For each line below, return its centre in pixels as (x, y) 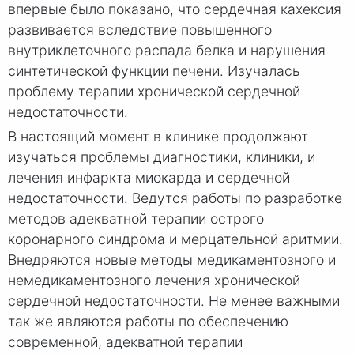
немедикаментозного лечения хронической (154, 280)
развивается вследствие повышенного (140, 29)
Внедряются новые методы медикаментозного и (172, 259)
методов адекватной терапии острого (136, 218)
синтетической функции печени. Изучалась (154, 70)
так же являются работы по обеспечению (148, 321)
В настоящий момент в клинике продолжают (158, 136)
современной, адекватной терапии (125, 341)
